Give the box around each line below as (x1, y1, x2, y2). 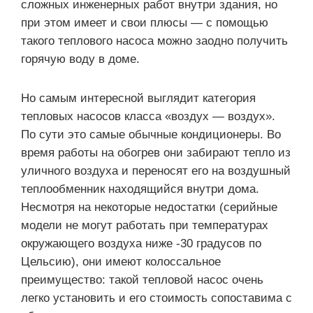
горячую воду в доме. (21, 52, 140, 66)
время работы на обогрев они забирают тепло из (21, 145, 291, 159)
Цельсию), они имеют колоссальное (21, 254, 221, 268)
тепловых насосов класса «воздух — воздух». (21, 109, 275, 123)
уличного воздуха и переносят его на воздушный (21, 163, 291, 177)
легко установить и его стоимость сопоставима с (21, 291, 292, 305)
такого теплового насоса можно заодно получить (21, 34, 288, 48)
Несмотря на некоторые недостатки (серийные (21, 200, 277, 214)
